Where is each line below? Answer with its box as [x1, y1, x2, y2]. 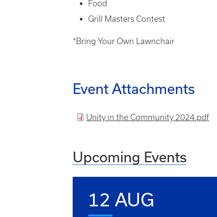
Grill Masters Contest [88, 15, 165, 23]
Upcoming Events [73, 149, 186, 165]
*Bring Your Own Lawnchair [73, 37, 174, 46]
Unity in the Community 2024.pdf [86, 113, 209, 122]
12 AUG [88, 189, 155, 210]
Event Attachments [73, 80, 195, 97]
